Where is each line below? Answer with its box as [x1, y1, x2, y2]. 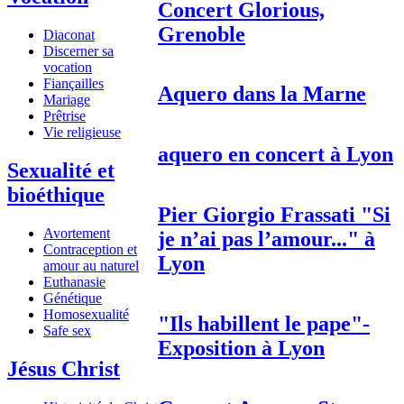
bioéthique [7, 182, 105, 207]
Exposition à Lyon [158, 335, 325, 360]
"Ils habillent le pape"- [158, 311, 370, 335]
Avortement [43, 225, 110, 241]
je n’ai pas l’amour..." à [158, 227, 375, 252]
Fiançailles [43, 76, 104, 92]
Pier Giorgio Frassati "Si [158, 203, 390, 227]
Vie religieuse [43, 124, 121, 141]
